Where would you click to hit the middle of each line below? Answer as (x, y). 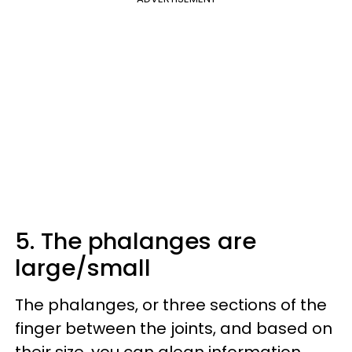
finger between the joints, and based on (174, 329)
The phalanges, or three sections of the (171, 305)
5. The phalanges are (136, 242)
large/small (83, 268)
